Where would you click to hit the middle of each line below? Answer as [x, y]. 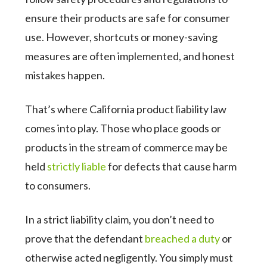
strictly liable [77, 166]
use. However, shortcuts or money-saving [122, 37]
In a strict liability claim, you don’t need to [120, 219]
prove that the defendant [85, 238]
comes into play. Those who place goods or [123, 128]
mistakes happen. [66, 75]
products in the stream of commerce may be [127, 147]
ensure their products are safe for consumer [128, 18]
